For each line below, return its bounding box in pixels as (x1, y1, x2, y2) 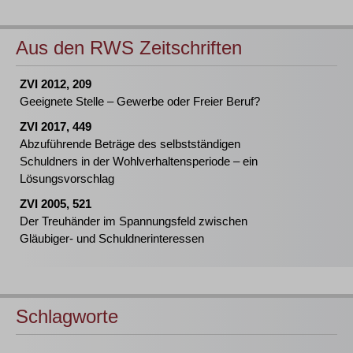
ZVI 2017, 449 (20, 120, 91, 133)
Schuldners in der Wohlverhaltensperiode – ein (20, 154, 258, 168)
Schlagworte (16, 306, 118, 327)
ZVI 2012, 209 (20, 77, 91, 91)
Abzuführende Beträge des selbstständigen (20, 137, 240, 150)
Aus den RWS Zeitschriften (16, 37, 242, 58)
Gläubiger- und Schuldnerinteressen (20, 232, 204, 245)
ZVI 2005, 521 (20, 197, 91, 210)
